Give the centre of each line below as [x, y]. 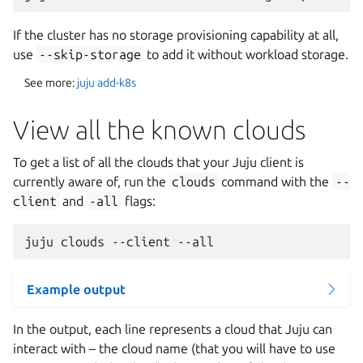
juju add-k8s [107, 82]
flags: [138, 201]
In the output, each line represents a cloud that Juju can [173, 329]
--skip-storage [90, 54]
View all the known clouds [159, 129]
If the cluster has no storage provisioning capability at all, [176, 34]
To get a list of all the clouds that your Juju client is [158, 162]
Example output [76, 289]
